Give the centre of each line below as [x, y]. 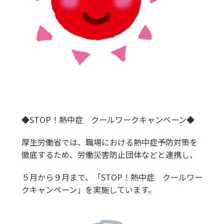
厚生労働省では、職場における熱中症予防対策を [109, 142]
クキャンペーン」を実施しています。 [88, 190]
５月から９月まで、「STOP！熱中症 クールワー [112, 177]
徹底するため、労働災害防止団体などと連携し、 [109, 155]
